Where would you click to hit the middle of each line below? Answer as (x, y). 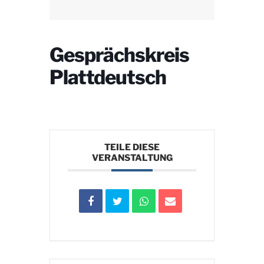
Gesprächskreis (119, 55)
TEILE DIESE (132, 147)
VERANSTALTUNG (132, 158)
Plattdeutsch (108, 77)
